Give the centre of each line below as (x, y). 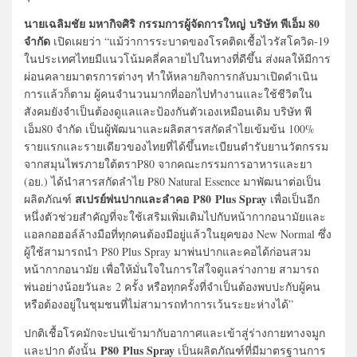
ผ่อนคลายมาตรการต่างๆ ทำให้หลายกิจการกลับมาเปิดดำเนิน (171, 76)
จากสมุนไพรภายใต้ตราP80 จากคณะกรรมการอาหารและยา (168, 163)
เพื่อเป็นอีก (293, 198)
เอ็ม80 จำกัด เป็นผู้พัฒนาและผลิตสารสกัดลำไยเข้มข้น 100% (169, 128)
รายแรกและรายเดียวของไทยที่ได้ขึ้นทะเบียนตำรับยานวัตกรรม (176, 146)
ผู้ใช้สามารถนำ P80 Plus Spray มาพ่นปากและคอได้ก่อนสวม (167, 251)
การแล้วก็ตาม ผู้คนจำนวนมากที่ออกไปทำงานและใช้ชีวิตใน (168, 93)
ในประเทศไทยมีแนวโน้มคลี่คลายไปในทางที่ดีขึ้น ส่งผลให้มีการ (177, 58)
